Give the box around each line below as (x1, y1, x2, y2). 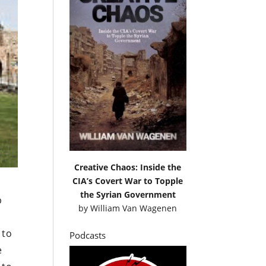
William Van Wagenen (90, 202, 178, 214)
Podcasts (69, 229, 106, 241)
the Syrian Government (80, 188, 176, 200)
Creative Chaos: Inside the (74, 161, 182, 173)
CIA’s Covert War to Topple (72, 175, 183, 186)
